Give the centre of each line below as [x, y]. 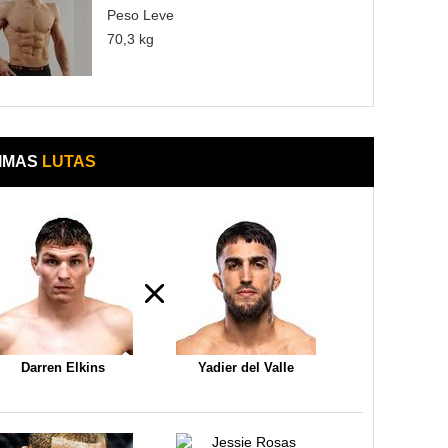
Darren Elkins [62, 367]
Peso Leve [140, 15]
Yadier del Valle [245, 367]
